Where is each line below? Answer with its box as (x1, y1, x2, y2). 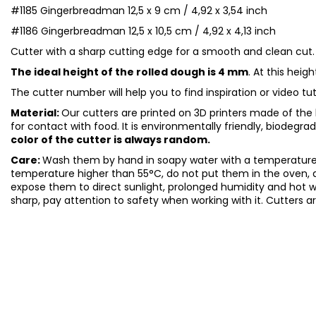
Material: (11, 105, 61, 120)
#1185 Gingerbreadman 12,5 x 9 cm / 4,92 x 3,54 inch (11, 3, 267, 18)
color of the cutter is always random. (11, 132, 210, 147)
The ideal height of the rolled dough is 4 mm (11, 64, 248, 79)
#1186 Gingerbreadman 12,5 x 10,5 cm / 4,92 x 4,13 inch (11, 23, 276, 38)
